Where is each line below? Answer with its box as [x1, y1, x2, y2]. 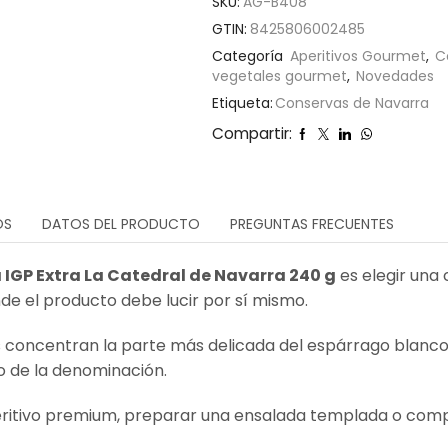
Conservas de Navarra [275, 93, 430, 114]
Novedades [356, 66, 435, 87]
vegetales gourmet [212, 66, 348, 87]
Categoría [212, 46, 288, 67]
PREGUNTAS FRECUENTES [230, 214, 394, 235]
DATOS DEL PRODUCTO [42, 214, 200, 235]
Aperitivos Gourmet [290, 46, 427, 67]
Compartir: [212, 123, 293, 145]
